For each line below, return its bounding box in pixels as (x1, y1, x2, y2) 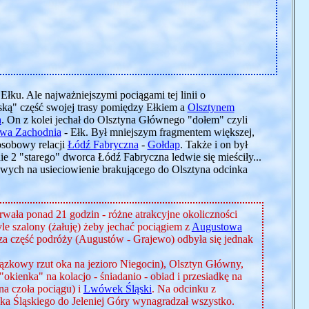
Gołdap (147, 139, 180, 150)
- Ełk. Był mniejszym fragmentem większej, (61, 126, 255, 138)
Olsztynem (187, 101, 235, 113)
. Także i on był (179, 139, 248, 150)
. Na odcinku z (151, 283, 216, 295)
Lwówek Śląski (83, 283, 152, 295)
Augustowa (191, 221, 242, 232)
